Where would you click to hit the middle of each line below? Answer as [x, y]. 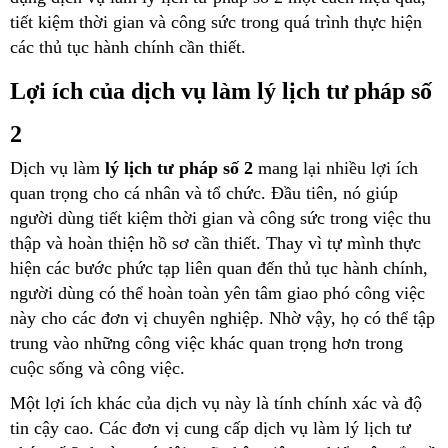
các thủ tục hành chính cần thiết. [128, 46]
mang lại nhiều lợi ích [335, 167]
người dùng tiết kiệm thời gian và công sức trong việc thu [220, 217]
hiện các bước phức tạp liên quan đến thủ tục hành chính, [219, 267]
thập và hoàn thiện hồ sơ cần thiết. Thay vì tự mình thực [215, 242]
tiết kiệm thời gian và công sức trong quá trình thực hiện [216, 21]
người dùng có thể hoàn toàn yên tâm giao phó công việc [217, 292]
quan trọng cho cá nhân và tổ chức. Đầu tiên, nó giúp [204, 192]
